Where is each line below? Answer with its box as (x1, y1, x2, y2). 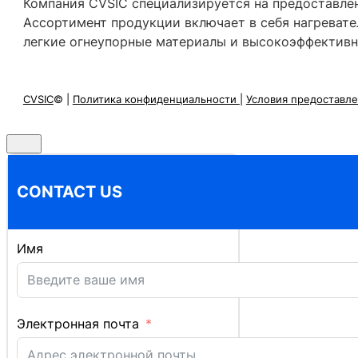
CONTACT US (17, 182, 123, 202)
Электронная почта (17, 315, 140, 332)
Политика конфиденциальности (72, 92, 240, 105)
